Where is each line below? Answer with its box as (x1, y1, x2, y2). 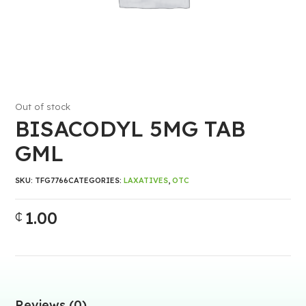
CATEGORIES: (68, 176, 124, 185)
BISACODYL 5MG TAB (15, 115, 246, 142)
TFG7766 (35, 176, 69, 185)
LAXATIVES (124, 176, 169, 185)
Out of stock (15, 101, 71, 112)
